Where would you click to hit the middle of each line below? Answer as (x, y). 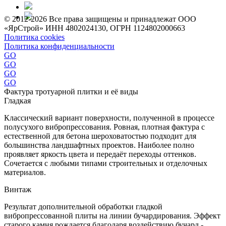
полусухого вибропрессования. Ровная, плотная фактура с (104, 127)
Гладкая (17, 101)
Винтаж (18, 190)
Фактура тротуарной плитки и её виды (71, 92)
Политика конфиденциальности (59, 46)
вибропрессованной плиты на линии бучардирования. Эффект (112, 216)
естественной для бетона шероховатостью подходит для (100, 136)
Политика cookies (34, 37)
